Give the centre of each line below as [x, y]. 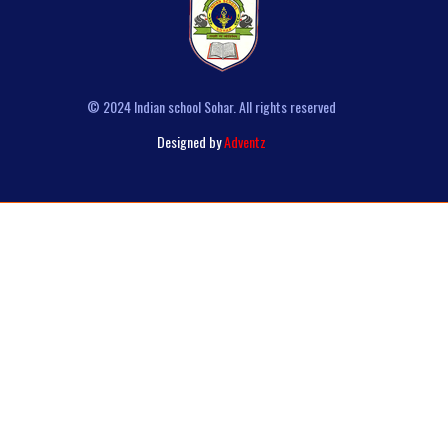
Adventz [245, 141]
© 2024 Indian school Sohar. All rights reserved [211, 106]
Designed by [190, 141]
